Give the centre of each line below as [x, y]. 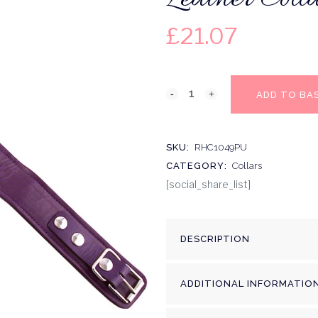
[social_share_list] [208, 184]
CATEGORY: [198, 166]
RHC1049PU [221, 147]
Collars [247, 166]
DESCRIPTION [215, 239]
